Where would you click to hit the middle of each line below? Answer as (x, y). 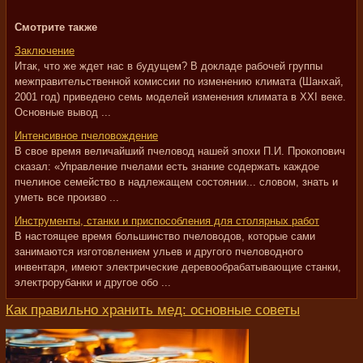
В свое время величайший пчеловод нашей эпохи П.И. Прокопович (180, 151)
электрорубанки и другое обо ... (93, 282)
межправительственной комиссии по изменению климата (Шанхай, (179, 81)
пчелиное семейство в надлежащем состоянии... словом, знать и (176, 182)
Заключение (45, 51)
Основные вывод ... (63, 112)
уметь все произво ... (67, 197)
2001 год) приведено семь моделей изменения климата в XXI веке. (180, 97)
